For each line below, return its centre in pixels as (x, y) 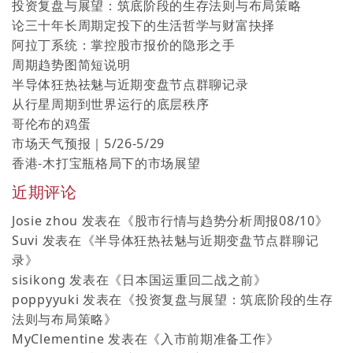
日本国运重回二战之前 (188, 279)
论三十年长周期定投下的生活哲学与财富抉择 (143, 25)
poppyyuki (46, 299)
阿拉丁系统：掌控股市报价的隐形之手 (124, 45)
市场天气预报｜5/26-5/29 (89, 143)
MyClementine (58, 338)
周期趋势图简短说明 (71, 64)
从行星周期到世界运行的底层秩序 (111, 104)
